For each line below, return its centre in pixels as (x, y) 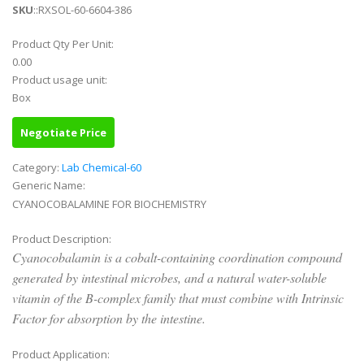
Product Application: (62, 355)
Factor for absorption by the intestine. (109, 318)
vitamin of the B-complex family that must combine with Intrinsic (178, 298)
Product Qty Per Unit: (64, 44)
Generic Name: (50, 186)
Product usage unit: (61, 80)
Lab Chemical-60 (102, 168)
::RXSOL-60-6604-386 (82, 10)
